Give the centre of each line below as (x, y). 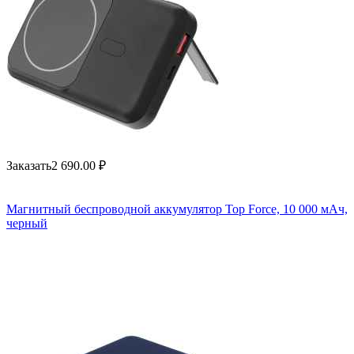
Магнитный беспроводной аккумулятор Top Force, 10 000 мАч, (177, 209)
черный (27, 223)
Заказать (29, 166)
